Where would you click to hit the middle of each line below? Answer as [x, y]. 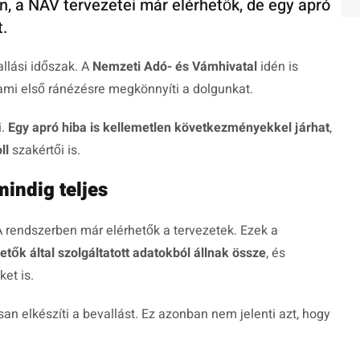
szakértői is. [45, 151]
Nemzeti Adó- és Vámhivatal [175, 67]
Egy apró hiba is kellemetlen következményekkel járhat [169, 128]
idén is [278, 67]
